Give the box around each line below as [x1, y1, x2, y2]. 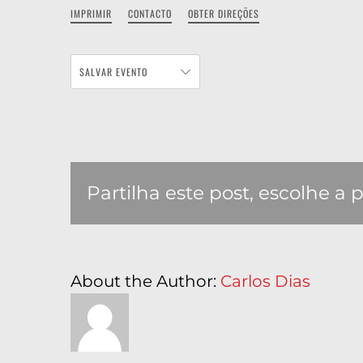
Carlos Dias [220, 271, 310, 291]
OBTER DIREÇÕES [188, 6, 259, 20]
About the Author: [70, 271, 220, 291]
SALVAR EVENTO [79, 65, 147, 79]
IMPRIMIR [70, 6, 112, 20]
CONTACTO [128, 6, 172, 20]
